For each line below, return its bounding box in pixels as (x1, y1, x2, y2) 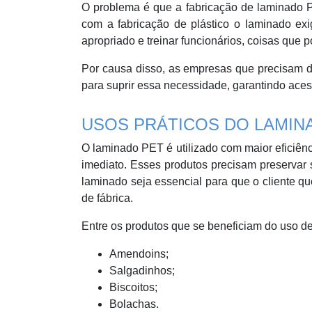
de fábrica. (81, 192, 133, 205)
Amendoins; (109, 248, 169, 260)
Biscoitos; (109, 281, 157, 294)
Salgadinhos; (109, 265, 175, 277)
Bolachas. (109, 298, 159, 311)
